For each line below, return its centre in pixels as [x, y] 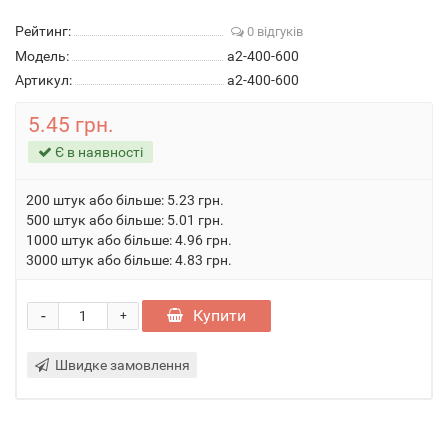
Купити [219, 315]
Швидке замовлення [123, 365]
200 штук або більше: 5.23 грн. [125, 200]
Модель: [42, 56]
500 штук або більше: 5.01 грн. [125, 220]
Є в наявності [97, 152]
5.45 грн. [71, 125]
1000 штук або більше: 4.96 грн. [129, 240]
